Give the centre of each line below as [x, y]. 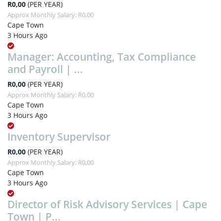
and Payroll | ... [45, 69]
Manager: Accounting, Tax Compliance [102, 56]
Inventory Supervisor [59, 136]
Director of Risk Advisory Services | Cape [107, 204]
